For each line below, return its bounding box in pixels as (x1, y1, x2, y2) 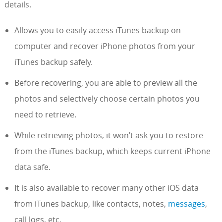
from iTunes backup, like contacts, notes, (14, 198, 168, 210)
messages (167, 198, 205, 210)
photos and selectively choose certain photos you (14, 93, 200, 105)
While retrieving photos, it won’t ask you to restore (14, 130, 203, 141)
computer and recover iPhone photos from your (14, 41, 195, 52)
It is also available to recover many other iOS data (14, 182, 199, 194)
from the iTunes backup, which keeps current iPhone (14, 146, 211, 157)
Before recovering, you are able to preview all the (14, 77, 197, 89)
